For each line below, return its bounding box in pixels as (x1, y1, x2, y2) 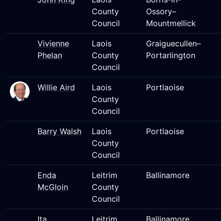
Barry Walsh (37, 126, 81, 136)
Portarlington (146, 50, 195, 60)
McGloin (37, 182, 68, 192)
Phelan (37, 50, 62, 60)
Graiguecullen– (146, 38, 201, 48)
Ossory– (146, 6, 176, 16)
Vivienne (37, 38, 69, 48)
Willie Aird (37, 82, 75, 92)
